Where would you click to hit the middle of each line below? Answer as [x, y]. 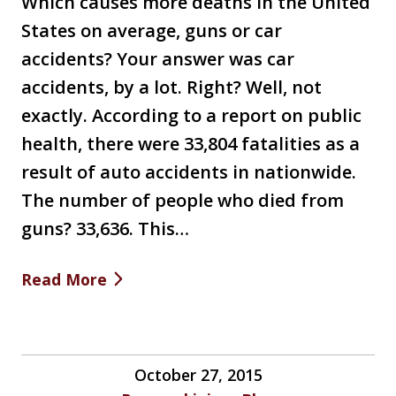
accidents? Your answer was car [158, 58]
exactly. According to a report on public [191, 115]
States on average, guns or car [152, 30]
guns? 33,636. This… [105, 228]
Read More [64, 279]
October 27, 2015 [198, 374]
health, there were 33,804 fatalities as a [190, 143]
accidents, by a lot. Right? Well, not [171, 87]
